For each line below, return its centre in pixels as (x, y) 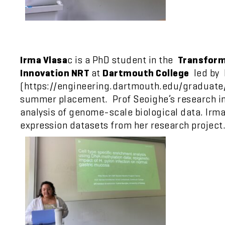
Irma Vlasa (44, 60)
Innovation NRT (56, 73)
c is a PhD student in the (123, 60)
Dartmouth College (146, 73)
